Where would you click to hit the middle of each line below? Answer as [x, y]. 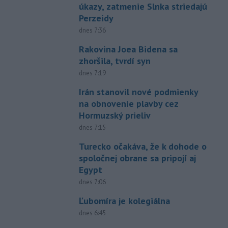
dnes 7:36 [92, 30]
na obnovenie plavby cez [128, 103]
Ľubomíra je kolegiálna [124, 201]
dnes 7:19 [92, 73]
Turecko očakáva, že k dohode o [142, 146]
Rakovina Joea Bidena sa [128, 49]
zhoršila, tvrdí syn [115, 61]
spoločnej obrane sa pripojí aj [137, 158]
